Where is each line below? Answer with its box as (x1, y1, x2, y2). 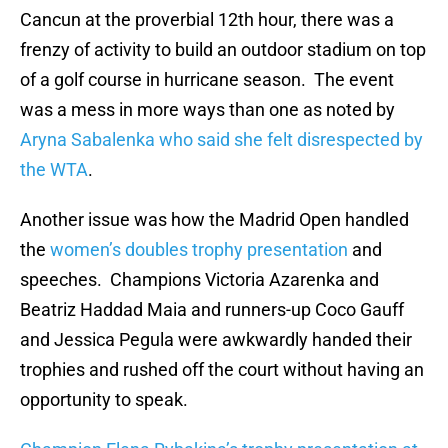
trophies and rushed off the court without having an (20, 359, 424, 381)
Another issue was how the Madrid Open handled (20, 209, 409, 231)
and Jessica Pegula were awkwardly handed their (20, 329, 412, 351)
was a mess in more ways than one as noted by (20, 99, 395, 121)
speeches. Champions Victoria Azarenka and (20, 269, 379, 291)
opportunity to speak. (20, 389, 188, 411)
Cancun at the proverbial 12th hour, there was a (20, 9, 394, 31)
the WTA (20, 159, 88, 181)
